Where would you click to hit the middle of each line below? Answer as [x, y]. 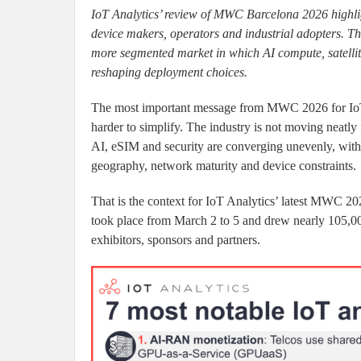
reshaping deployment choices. [169, 73]
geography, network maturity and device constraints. [224, 166]
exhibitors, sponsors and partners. [176, 240]
